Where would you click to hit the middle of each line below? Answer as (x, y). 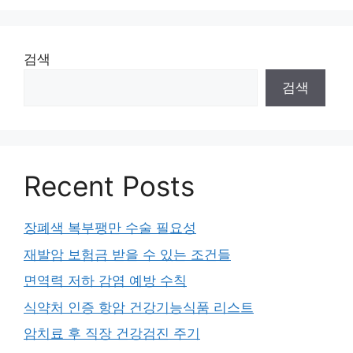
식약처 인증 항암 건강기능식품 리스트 (139, 307)
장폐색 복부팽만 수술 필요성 (110, 228)
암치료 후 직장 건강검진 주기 (112, 333)
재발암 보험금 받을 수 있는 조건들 (127, 254)
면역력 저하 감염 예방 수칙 (105, 281)
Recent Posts (109, 186)
